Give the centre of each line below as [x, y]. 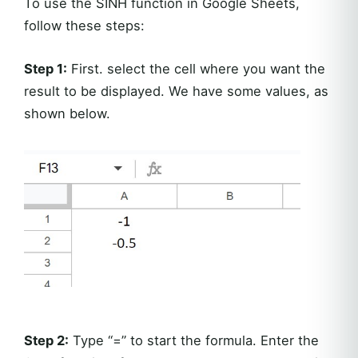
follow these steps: [84, 25]
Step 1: [46, 68]
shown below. [67, 113]
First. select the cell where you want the [196, 68]
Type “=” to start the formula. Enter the [194, 340]
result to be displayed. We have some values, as [176, 91]
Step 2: [46, 340]
